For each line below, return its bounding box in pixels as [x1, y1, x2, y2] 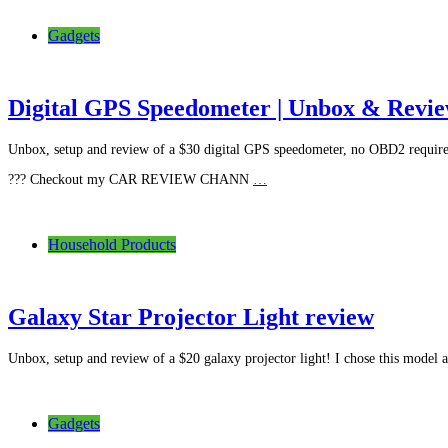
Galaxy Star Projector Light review [8, 303, 374, 330]
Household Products [48, 236, 176, 253]
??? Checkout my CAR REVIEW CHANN [8, 172, 253, 187]
